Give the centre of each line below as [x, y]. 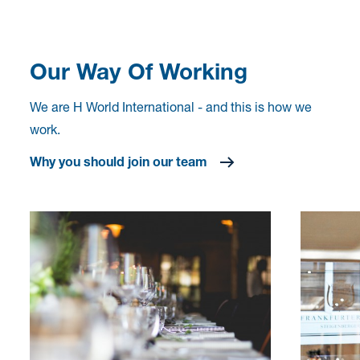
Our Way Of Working [139, 71]
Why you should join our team [119, 161]
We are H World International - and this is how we [171, 106]
